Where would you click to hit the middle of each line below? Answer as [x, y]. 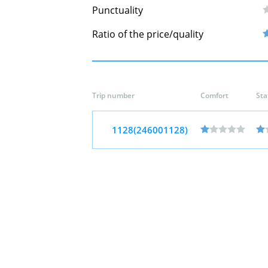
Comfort [214, 95]
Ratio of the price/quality [148, 34]
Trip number [113, 95]
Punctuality [118, 10]
